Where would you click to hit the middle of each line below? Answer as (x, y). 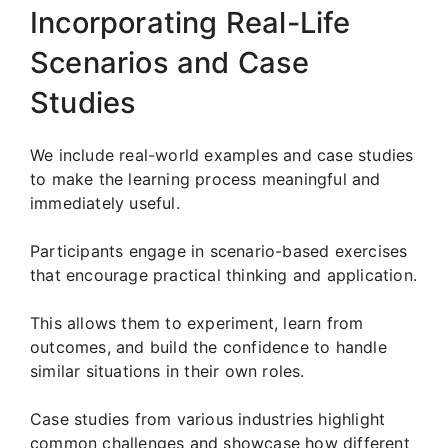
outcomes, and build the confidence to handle (208, 346)
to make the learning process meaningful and (205, 178)
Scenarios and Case (170, 62)
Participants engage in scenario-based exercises (219, 250)
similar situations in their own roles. (167, 370)
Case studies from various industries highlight (208, 418)
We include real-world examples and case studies (222, 154)
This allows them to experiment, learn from (197, 322)
